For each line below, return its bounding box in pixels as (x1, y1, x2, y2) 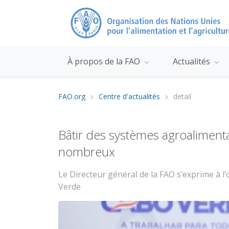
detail (173, 91, 191, 102)
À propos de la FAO (67, 55, 142, 67)
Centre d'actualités (99, 91, 160, 102)
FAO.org (58, 91, 85, 102)
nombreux (58, 143, 115, 161)
